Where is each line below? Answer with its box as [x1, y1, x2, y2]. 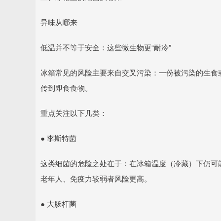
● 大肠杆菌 [40, 198, 76, 209]
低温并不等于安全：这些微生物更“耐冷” [40, 42, 171, 52]
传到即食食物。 [40, 82, 92, 93]
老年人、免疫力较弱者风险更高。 [40, 173, 151, 184]
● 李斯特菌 [40, 133, 76, 143]
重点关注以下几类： [40, 108, 107, 118]
